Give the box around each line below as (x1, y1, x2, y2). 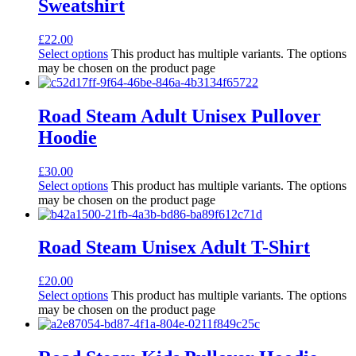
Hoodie (38, 126, 97, 148)
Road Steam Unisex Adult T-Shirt (38, 237, 310, 258)
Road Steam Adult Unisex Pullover (38, 105, 321, 126)
